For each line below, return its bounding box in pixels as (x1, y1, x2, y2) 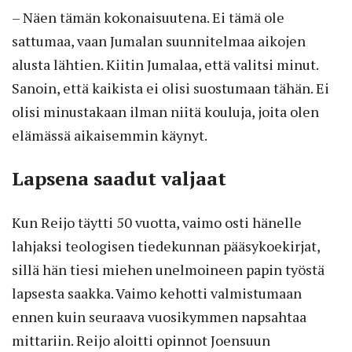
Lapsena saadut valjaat (12, 166, 226, 192)
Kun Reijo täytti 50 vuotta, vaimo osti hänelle (12, 213, 302, 233)
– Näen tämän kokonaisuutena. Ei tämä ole (12, 8, 284, 27)
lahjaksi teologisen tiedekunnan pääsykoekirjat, (12, 236, 320, 256)
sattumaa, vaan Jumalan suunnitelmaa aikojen (12, 31, 306, 51)
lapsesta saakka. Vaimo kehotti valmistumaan (12, 284, 302, 303)
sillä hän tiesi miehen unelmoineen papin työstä (12, 260, 324, 280)
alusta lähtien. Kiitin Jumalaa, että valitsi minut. (12, 55, 318, 75)
